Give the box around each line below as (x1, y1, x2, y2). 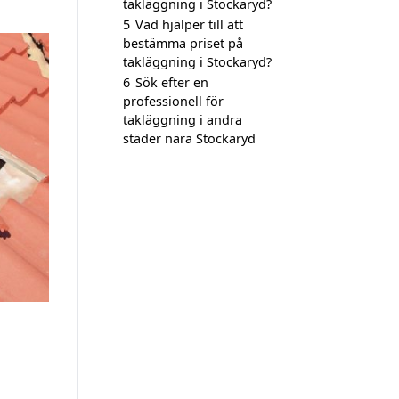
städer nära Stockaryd (123, 130, 256, 147)
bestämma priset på (123, 35, 243, 52)
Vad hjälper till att (135, 16, 243, 33)
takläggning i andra (123, 111, 242, 128)
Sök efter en (135, 74, 208, 91)
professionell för (123, 93, 224, 110)
